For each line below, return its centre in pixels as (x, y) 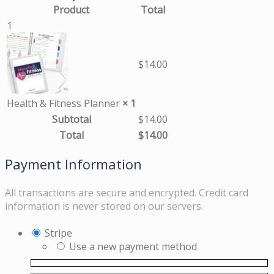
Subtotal (71, 119)
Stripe (58, 233)
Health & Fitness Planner (65, 103)
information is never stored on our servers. (104, 206)
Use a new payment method (133, 246)
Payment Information (73, 164)
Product (71, 9)
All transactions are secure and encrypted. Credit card (127, 193)
